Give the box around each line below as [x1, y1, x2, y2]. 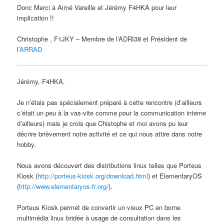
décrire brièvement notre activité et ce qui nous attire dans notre [17, 129, 202, 139]
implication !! [17, 12, 54, 22]
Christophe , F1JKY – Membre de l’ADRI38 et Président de [17, 33, 187, 43]
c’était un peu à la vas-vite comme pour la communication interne [17, 108, 206, 118]
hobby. [17, 139, 36, 149]
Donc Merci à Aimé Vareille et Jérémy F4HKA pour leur [17, 2, 177, 12]
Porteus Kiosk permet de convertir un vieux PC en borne [17, 202, 181, 212]
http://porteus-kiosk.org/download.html [37, 171, 148, 181]
